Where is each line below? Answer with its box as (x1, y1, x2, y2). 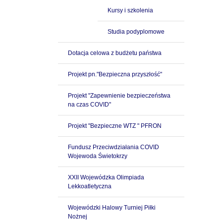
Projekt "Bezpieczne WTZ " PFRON (68, 122, 162, 129)
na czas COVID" (68, 101, 111, 108)
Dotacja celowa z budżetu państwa (68, 50, 162, 56)
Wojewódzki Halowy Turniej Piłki (68, 204, 156, 211)
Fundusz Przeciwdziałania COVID (68, 144, 159, 151)
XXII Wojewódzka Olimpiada (68, 174, 144, 181)
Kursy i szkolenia (108, 7, 153, 14)
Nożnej (68, 213, 87, 220)
